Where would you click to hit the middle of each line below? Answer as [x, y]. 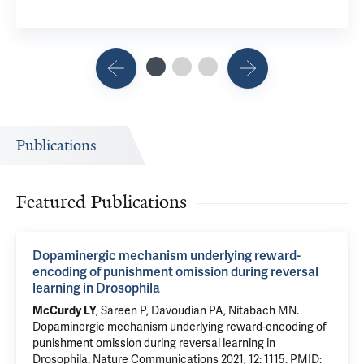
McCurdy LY [64, 311]
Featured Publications [102, 202]
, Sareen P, [123, 311]
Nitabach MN [262, 311]
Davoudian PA [187, 311]
